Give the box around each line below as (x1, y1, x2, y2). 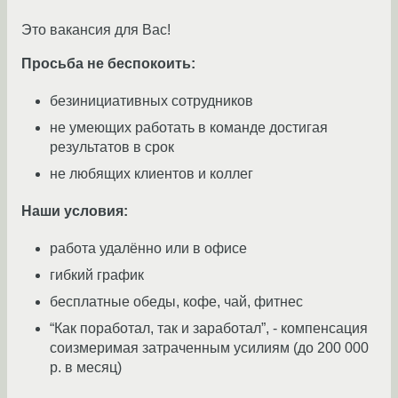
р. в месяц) (50, 360, 122, 376)
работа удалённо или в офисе (50, 241, 247, 257)
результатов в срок (50, 139, 174, 155)
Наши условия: (21, 203, 128, 219)
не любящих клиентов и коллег (50, 166, 253, 182)
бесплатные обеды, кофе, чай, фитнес (50, 294, 303, 310)
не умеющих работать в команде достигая (50, 120, 328, 136)
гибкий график (50, 267, 144, 283)
